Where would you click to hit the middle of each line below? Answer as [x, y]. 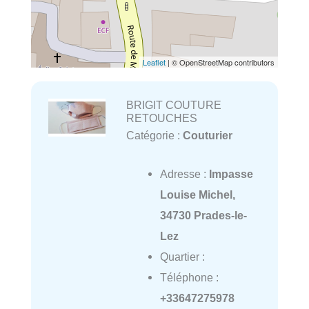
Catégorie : [154, 136]
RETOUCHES [161, 118]
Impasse [231, 174]
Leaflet [154, 62]
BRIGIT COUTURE [173, 105]
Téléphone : [189, 278]
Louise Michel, [197, 195]
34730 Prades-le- [203, 216]
